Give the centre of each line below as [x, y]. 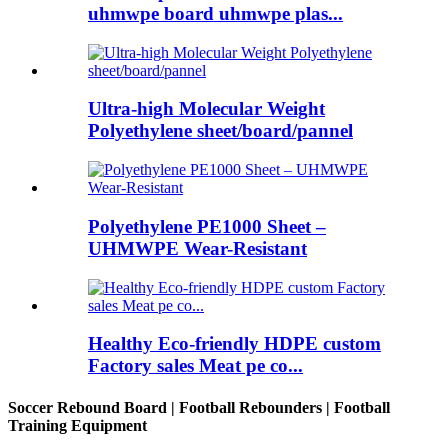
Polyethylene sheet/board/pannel [220, 131]
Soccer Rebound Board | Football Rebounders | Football [199, 407]
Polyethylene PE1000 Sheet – [207, 226]
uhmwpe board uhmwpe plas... [215, 13]
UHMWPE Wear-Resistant [197, 248]
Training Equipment [77, 425]
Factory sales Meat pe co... [195, 366]
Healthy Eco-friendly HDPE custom [234, 344]
